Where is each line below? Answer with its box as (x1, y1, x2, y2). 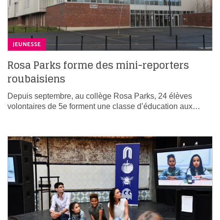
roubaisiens (7, 70, 65, 88)
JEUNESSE (13, 39, 41, 49)
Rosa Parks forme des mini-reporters (7, 56, 189, 74)
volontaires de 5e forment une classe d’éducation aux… (7, 102, 200, 110)
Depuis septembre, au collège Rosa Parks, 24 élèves (7, 91, 192, 100)
